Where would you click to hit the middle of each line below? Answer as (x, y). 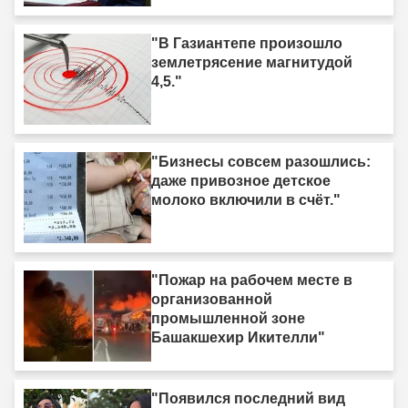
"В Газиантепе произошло (247, 44)
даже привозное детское (241, 181)
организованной (212, 300)
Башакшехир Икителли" (238, 338)
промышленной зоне (228, 319)
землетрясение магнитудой (252, 63)
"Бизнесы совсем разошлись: (261, 162)
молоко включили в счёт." (246, 200)
